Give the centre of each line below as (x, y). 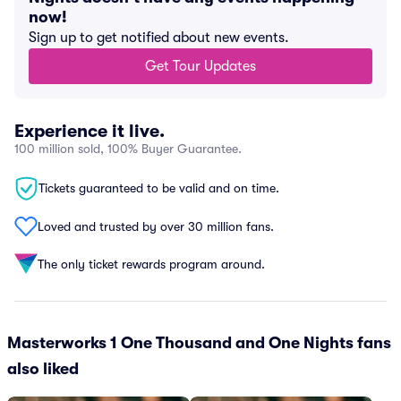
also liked (43, 369)
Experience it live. (90, 131)
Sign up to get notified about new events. (159, 38)
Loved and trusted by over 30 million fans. (156, 226)
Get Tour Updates (200, 66)
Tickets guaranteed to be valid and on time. (159, 188)
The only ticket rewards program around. (151, 264)
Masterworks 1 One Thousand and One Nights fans (199, 343)
